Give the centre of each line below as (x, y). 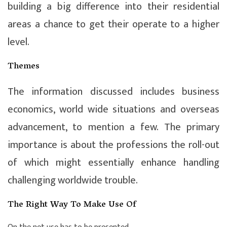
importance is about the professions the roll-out (113, 145)
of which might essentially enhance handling (113, 162)
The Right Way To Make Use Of (72, 205)
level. (18, 42)
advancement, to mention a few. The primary (113, 127)
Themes (24, 67)
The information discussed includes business (113, 91)
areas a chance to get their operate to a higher (113, 24)
